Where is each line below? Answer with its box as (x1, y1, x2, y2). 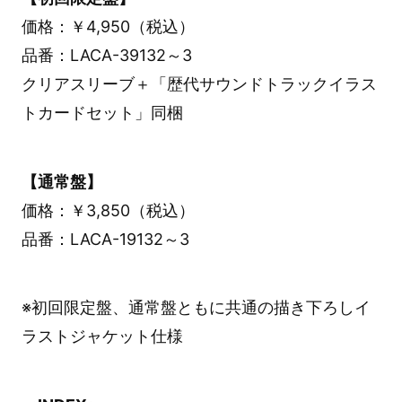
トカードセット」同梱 (21, 102, 183, 122)
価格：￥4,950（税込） (21, 16, 195, 36)
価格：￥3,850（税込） (21, 200, 195, 220)
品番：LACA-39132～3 (21, 45, 192, 65)
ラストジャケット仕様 (21, 327, 183, 346)
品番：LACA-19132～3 (21, 229, 189, 249)
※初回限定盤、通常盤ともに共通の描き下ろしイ (21, 298, 371, 318)
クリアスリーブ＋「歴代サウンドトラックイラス (21, 74, 377, 93)
